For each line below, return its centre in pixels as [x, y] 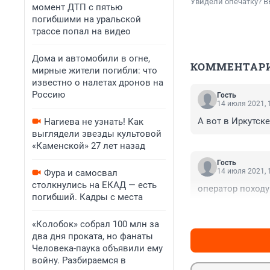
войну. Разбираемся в [79, 260]
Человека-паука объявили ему [97, 248]
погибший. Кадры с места [87, 197]
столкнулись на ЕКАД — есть [94, 185]
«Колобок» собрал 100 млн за [96, 224]
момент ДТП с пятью [77, 7]
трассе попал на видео [81, 31]
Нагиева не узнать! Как [94, 122]
